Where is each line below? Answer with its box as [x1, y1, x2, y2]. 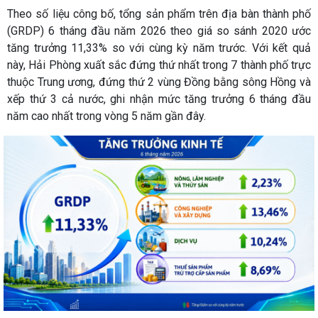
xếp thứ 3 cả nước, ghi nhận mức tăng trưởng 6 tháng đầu [7, 92, 311, 106]
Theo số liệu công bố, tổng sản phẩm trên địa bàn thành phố [7, 7, 311, 21]
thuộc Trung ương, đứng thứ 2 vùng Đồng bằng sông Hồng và [7, 75, 311, 89]
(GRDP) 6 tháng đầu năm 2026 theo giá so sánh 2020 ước [7, 24, 311, 38]
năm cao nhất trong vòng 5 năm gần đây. [7, 109, 209, 124]
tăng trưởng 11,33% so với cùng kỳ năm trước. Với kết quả [7, 41, 311, 55]
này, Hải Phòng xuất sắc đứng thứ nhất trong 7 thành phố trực [7, 58, 311, 72]
